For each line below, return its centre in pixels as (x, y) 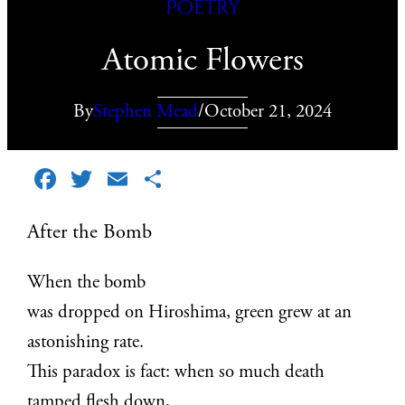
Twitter (135, 179)
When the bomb (87, 284)
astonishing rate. (86, 344)
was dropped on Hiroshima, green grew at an (190, 314)
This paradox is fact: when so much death (176, 373)
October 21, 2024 (268, 112)
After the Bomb (90, 234)
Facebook (108, 179)
